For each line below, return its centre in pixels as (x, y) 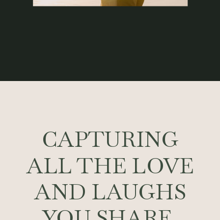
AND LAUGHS (110, 192)
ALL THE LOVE (110, 165)
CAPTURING (110, 139)
